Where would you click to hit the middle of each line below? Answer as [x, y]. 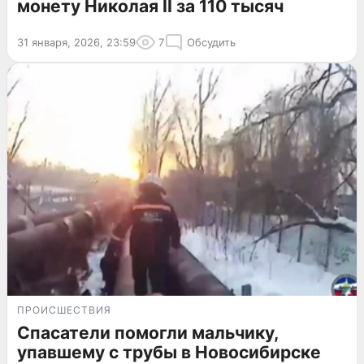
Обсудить [211, 42]
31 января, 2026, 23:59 [76, 42]
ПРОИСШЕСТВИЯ [64, 310]
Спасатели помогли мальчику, [147, 333]
